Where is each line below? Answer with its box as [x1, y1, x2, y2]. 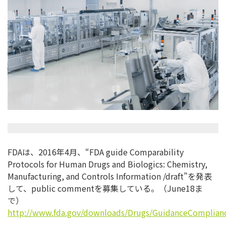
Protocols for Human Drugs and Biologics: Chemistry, [8, 158, 207, 171]
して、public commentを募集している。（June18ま [8, 182, 203, 195]
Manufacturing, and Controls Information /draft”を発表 [8, 170, 212, 183]
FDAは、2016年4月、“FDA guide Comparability [8, 146, 184, 158]
